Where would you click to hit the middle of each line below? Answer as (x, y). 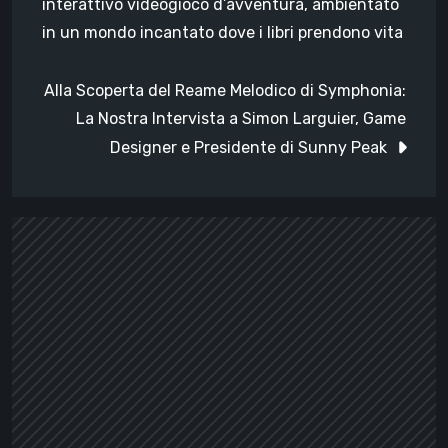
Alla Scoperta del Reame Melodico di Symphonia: (225, 90)
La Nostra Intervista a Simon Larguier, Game (241, 118)
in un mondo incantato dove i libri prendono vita (222, 32)
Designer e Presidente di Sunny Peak (248, 147)
